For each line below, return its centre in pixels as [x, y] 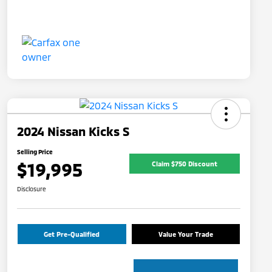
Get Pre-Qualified [72, 234]
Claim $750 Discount [185, 163]
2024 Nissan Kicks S [73, 131]
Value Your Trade [185, 234]
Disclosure [32, 189]
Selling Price [35, 152]
